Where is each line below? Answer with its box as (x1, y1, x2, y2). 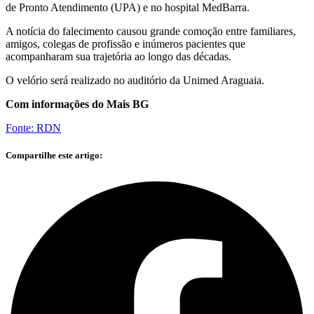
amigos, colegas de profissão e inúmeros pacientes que (6, 37, 245, 50)
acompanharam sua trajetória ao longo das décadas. (6, 50, 231, 62)
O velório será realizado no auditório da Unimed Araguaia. (6, 74, 264, 86)
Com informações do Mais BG (6, 97, 149, 110)
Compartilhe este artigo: (6, 150, 102, 161)
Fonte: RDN (6, 121, 61, 134)
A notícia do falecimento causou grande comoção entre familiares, (6, 25, 296, 37)
